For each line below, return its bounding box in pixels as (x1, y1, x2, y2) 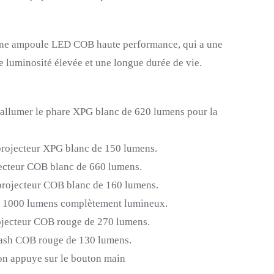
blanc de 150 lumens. (65, 143, 157, 154)
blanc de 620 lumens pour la (95, 106, 218, 117)
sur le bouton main (45, 253, 125, 264)
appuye (10, 253, 42, 264)
